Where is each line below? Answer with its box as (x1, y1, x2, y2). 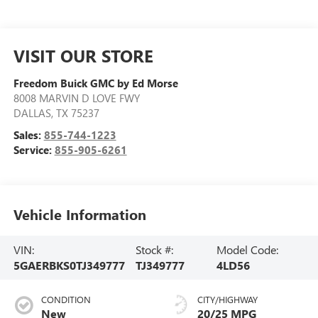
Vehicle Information (13, 204, 146, 224)
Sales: (13, 127, 44, 142)
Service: (13, 142, 55, 157)
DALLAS (13, 105, 51, 120)
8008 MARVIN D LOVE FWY (13, 90, 140, 105)
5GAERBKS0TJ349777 (13, 257, 125, 273)
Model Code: (216, 241, 278, 257)
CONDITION (40, 292, 91, 305)
